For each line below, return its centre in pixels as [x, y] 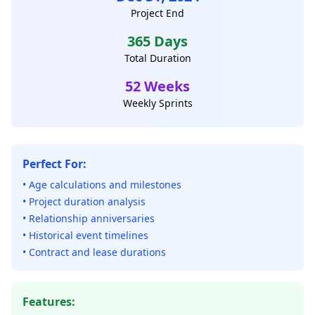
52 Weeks [157, 86]
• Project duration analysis [84, 201]
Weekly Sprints [157, 103]
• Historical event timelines [85, 235]
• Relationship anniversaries [89, 218]
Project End [157, 13]
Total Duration [157, 58]
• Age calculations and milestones [102, 185]
